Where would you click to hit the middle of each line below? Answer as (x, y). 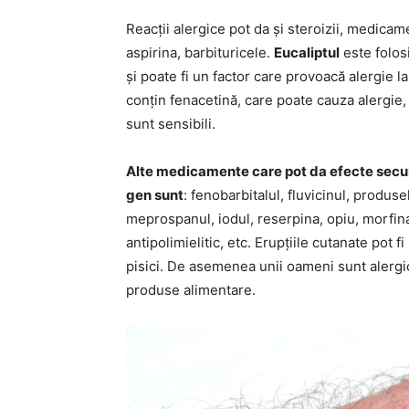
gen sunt (155, 195)
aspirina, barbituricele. (200, 52)
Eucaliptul (307, 52)
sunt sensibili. (171, 124)
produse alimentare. (191, 290)
